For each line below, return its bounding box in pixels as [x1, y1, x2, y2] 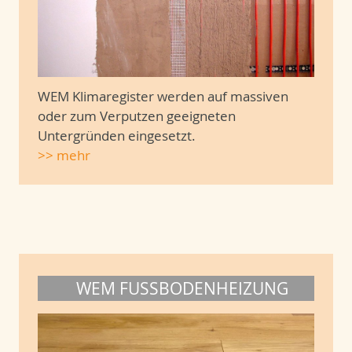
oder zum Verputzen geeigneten [38, 107, 236, 126]
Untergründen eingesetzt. [38, 126, 205, 145]
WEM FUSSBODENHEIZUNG [76, 277, 277, 300]
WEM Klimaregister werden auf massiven [38, 87, 288, 106]
